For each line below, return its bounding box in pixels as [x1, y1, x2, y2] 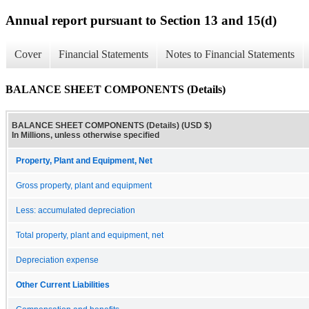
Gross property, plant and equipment [16, 181, 152, 190]
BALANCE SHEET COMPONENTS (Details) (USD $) [12, 120, 212, 130]
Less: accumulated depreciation [16, 206, 135, 215]
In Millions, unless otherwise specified [12, 130, 159, 140]
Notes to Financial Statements [166, 48, 295, 61]
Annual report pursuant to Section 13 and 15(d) [6, 12, 277, 28]
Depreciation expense [16, 255, 99, 264]
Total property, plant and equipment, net [16, 230, 163, 239]
